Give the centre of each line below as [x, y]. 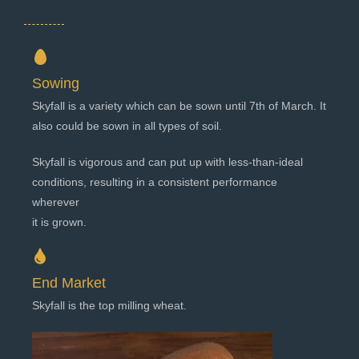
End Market [69, 283]
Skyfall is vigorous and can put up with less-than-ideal [167, 162]
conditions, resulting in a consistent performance [155, 182]
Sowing [56, 84]
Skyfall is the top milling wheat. [109, 306]
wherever [56, 202]
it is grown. [59, 222]
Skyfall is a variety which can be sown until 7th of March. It [179, 106]
